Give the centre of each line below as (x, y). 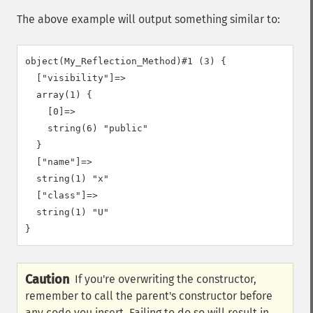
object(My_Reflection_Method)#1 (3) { (126, 61)
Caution (47, 279)
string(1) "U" (67, 212)
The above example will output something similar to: (148, 19)
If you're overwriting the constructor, (166, 279)
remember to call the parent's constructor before (149, 296)
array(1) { (59, 95)
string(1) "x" (67, 179)
